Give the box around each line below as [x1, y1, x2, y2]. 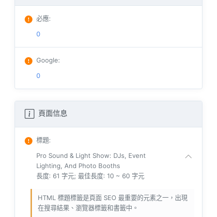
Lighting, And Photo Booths [36, 161, 120, 170]
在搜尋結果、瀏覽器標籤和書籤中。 [38, 203, 139, 212]
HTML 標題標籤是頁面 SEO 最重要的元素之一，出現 [38, 193, 187, 201]
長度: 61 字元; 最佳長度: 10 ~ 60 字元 [36, 171, 144, 180]
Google [36, 56, 58, 64]
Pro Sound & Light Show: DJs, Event [36, 151, 146, 159]
